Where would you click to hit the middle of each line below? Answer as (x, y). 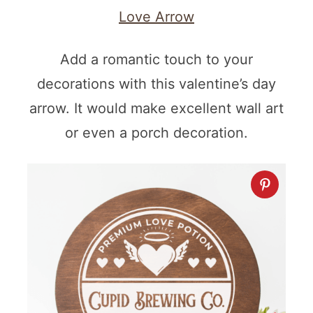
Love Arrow (156, 17)
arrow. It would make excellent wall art (156, 109)
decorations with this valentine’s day (156, 84)
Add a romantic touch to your (156, 60)
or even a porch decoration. (156, 133)
